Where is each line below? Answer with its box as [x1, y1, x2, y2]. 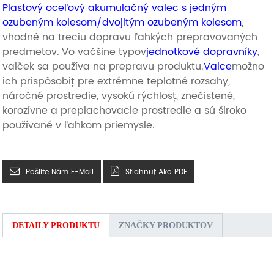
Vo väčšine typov [62, 44, 147, 61]
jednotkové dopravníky [146, 44, 258, 61]
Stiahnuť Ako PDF [125, 166, 188, 179]
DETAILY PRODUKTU [12, 221, 100, 231]
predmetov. [2, 44, 60, 61]
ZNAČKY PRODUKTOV [119, 221, 213, 231]
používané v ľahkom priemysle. [2, 117, 155, 134]
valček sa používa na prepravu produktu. [2, 59, 204, 75]
